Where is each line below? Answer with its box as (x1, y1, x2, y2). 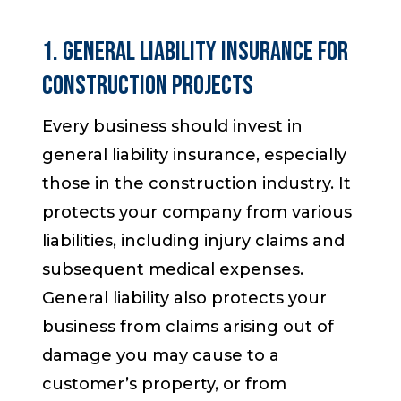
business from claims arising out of (42, 317, 335, 337)
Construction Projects (42, 70, 254, 103)
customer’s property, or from (42, 374, 287, 395)
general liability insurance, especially (42, 145, 347, 166)
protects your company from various (42, 202, 353, 223)
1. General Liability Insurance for (42, 36, 349, 69)
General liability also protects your (42, 288, 328, 309)
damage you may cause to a (42, 346, 280, 366)
